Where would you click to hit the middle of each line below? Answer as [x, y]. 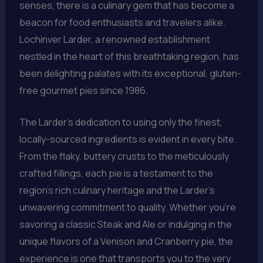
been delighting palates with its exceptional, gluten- [130, 73]
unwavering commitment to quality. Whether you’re [127, 208]
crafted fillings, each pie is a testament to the [116, 173]
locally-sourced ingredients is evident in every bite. [128, 139]
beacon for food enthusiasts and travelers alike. [122, 22]
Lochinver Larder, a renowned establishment [114, 39]
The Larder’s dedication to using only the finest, [121, 122]
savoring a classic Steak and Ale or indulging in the [125, 225]
